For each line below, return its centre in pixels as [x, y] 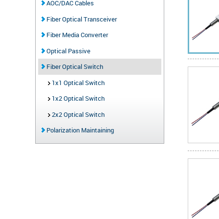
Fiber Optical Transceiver [81, 19]
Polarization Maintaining [79, 130]
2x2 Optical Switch [77, 114]
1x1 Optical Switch [77, 82]
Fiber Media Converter [76, 35]
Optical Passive [67, 51]
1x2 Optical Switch [77, 98]
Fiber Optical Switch [74, 66]
